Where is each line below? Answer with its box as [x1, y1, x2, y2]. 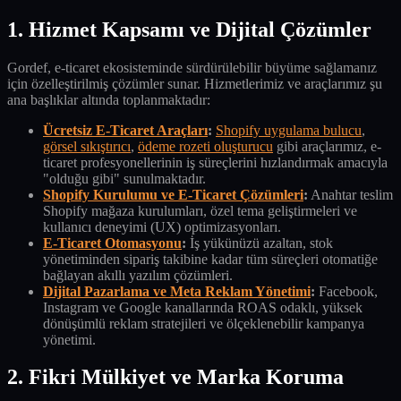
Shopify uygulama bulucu [216, 122, 362, 138]
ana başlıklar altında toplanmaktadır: [7, 91, 210, 107]
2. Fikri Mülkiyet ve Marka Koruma [7, 365, 344, 389]
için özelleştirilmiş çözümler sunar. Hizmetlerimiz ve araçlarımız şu [7, 75, 382, 91]
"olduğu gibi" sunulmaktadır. [43, 170, 206, 186]
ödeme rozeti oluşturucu [138, 138, 273, 154]
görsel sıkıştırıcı [43, 138, 131, 154]
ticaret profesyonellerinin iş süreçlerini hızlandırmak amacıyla [43, 154, 388, 170]
